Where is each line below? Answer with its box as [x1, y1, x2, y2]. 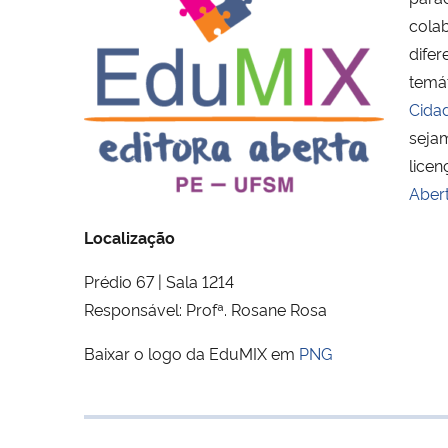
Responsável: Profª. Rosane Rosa [84, 297, 327, 320]
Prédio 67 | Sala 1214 [84, 269, 234, 292]
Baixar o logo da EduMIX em [84, 341, 299, 364]
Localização [84, 225, 175, 248]
